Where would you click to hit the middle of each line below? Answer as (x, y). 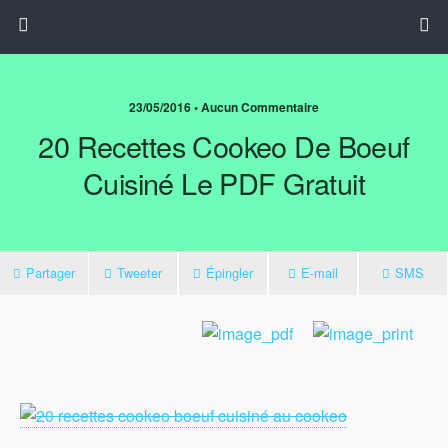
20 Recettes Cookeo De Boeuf (224, 145)
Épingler (229, 272)
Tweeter (139, 272)
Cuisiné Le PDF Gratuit (224, 182)
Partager (50, 272)
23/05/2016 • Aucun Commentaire (224, 107)
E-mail (319, 272)
